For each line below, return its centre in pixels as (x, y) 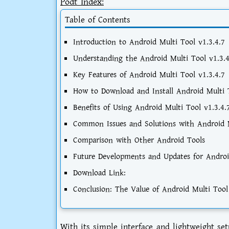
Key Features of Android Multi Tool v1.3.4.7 (149, 75)
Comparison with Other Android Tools (139, 140)
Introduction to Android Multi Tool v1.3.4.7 (149, 42)
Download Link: (99, 173)
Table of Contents (98, 20)
